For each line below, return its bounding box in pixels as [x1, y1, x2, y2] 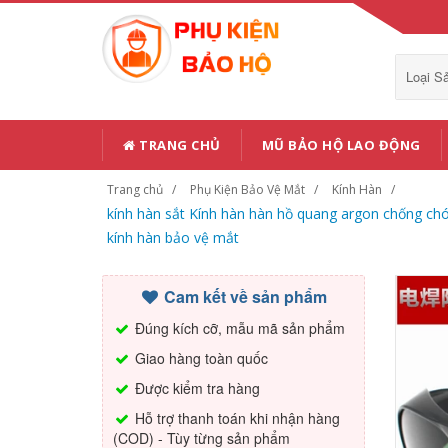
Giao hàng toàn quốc [131, 348, 268, 368]
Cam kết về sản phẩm [160, 285, 328, 308]
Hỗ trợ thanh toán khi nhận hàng [131, 408, 340, 428]
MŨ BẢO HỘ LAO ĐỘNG [261, 136, 421, 154]
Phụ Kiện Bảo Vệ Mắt [190, 181, 305, 198]
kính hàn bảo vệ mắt [107, 228, 239, 247]
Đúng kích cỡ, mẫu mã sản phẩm [131, 318, 345, 338]
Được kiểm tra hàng [131, 378, 260, 398]
